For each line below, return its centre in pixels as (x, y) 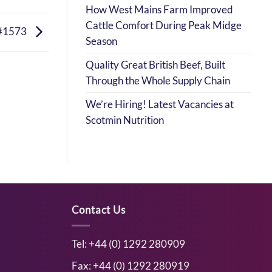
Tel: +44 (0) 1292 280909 (128, 244)
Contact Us (98, 210)
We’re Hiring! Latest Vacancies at (160, 104)
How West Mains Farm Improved (159, 9)
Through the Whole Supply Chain (158, 80)
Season (103, 41)
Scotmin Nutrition (125, 120)
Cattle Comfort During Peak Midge (164, 25)
